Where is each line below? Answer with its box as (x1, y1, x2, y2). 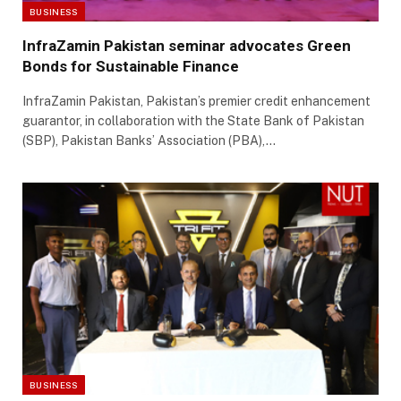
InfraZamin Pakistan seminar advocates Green (22, 37, 351, 55)
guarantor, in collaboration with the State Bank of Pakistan (22, 114, 364, 129)
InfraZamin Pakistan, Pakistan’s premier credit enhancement (22, 94, 371, 109)
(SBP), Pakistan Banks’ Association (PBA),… (22, 133, 276, 149)
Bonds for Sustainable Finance (22, 57, 239, 76)
